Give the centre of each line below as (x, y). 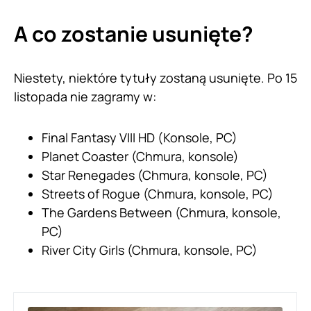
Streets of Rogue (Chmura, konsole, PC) (158, 194)
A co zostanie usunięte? (134, 34)
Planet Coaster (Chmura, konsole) (140, 157)
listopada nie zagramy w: (85, 97)
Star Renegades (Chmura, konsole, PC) (155, 175)
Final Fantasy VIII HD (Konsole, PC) (140, 138)
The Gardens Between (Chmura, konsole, (161, 213)
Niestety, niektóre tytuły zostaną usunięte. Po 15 (155, 78)
